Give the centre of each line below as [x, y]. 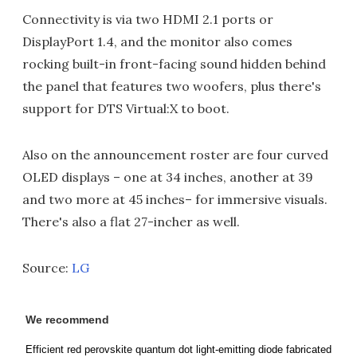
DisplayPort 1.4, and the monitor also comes [157, 41]
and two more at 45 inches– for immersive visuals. [175, 199]
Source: [47, 268]
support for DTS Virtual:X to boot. [126, 108]
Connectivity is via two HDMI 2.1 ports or [148, 19]
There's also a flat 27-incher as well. [131, 222]
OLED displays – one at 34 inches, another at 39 [168, 177]
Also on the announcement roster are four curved [175, 155]
